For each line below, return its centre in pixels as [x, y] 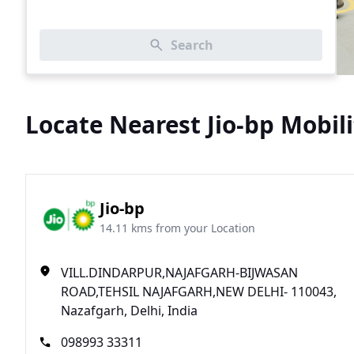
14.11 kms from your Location [177, 228]
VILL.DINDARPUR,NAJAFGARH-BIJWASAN [179, 273]
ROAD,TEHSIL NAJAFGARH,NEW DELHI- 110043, [199, 292]
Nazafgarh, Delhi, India [129, 311]
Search [192, 45]
